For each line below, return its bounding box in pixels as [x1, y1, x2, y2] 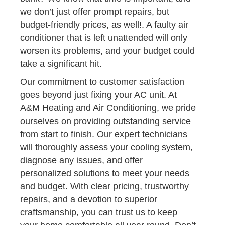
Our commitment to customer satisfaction [20, 76, 184, 87]
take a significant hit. [20, 58, 102, 69]
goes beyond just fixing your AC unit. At [20, 89, 177, 100]
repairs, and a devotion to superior [20, 194, 157, 204]
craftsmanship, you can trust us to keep [20, 207, 177, 217]
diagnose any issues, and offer [20, 155, 143, 165]
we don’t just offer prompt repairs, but [20, 6, 169, 17]
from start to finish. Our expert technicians [20, 129, 187, 139]
